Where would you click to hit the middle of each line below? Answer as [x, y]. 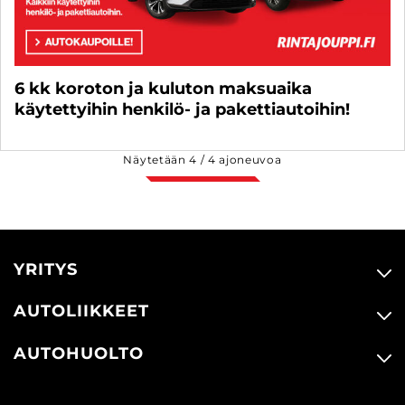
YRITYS [46, 269]
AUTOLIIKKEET [81, 311]
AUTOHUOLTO [79, 354]
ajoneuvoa [249, 159]
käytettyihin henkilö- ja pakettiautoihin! [182, 109]
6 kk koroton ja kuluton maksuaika [163, 88]
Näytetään [156, 159]
